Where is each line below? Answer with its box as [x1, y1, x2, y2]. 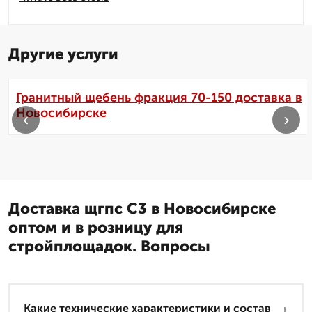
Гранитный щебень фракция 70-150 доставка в [16, 90, 302, 106]
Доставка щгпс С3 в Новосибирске [8, 199, 276, 219]
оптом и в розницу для [8, 218, 183, 237]
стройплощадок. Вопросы [8, 237, 210, 256]
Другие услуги [8, 45, 118, 64]
